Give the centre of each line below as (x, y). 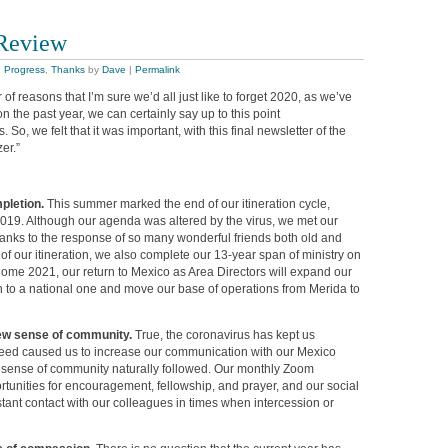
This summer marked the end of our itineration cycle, (188, 203)
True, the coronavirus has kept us (225, 334)
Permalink (157, 70)
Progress (24, 70)
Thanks (68, 70)
